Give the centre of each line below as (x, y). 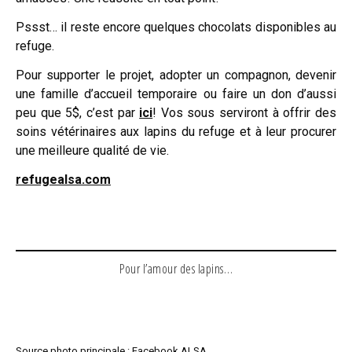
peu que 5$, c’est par (78, 112)
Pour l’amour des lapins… (176, 268)
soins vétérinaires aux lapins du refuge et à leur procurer (176, 131)
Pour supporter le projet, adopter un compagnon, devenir (176, 75)
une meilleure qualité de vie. (92, 150)
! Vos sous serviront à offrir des (245, 112)
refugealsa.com (63, 179)
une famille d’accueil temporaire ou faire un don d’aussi (176, 93)
